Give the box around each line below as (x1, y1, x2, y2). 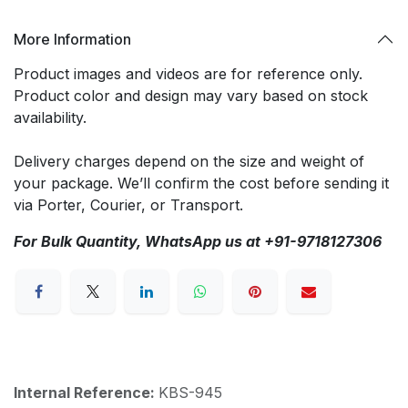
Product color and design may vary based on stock (14, 87, 368, 105)
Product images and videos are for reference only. (14, 65, 362, 83)
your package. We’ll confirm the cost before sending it (14, 174, 389, 192)
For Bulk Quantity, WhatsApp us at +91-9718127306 (14, 232, 382, 250)
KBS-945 (158, 383, 222, 403)
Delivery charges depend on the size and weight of (14, 152, 364, 170)
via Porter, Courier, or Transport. (14, 196, 243, 214)
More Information (14, 29, 131, 48)
